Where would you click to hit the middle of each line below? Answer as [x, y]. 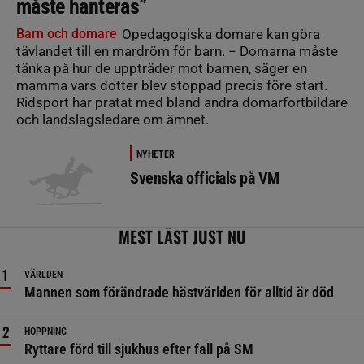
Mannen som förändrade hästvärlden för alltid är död [179, 292]
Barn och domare [67, 33]
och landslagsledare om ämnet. [113, 119]
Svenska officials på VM [205, 178]
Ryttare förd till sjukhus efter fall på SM [139, 349]
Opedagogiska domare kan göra [219, 34]
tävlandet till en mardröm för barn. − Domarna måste [177, 51]
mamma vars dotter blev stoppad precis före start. [172, 85]
